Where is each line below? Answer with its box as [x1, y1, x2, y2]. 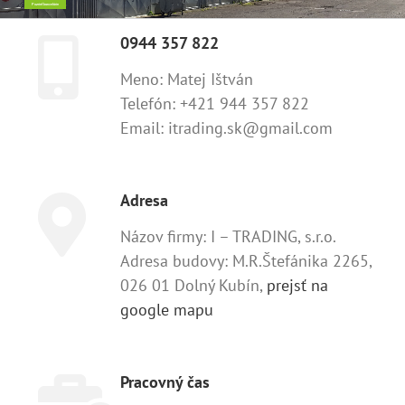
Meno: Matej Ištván [120, 69, 253, 90]
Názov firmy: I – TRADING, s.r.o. [120, 226, 336, 248]
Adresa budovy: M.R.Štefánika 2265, [120, 250, 372, 272]
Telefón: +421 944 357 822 [120, 93, 309, 115]
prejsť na [267, 275, 328, 297]
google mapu [120, 299, 213, 321]
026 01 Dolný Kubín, [120, 275, 267, 297]
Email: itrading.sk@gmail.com [120, 118, 333, 139]
